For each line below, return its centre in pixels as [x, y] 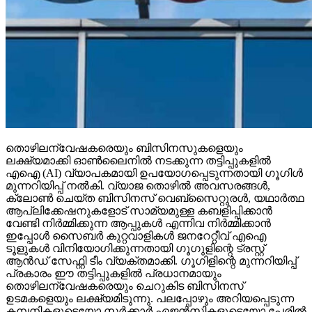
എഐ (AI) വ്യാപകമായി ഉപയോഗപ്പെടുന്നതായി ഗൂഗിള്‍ [154, 153]
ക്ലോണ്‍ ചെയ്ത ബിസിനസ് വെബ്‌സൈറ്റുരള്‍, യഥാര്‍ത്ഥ [155, 178]
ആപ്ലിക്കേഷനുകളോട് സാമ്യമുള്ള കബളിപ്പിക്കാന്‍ [139, 191]
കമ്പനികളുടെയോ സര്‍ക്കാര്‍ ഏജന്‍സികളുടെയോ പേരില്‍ [156, 291]
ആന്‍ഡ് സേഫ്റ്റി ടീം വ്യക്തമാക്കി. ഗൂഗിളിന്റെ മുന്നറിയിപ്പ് [151, 241]
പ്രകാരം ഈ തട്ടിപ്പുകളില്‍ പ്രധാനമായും [114, 253]
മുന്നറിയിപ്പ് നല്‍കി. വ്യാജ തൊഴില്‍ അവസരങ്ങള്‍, [138, 166]
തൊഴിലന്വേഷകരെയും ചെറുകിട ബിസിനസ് [125, 266]
